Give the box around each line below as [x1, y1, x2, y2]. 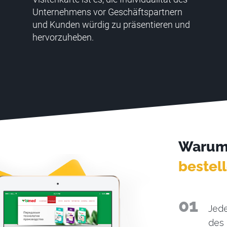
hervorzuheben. [32, 31, 94, 43]
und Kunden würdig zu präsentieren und [32, 19, 191, 30]
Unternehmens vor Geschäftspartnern [32, 6, 183, 17]
